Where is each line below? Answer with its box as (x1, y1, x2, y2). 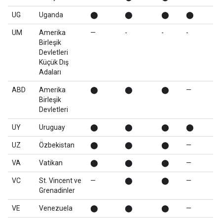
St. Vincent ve (39, 177, 81, 184)
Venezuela (39, 204, 73, 212)
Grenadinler (39, 186, 75, 194)
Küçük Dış (39, 58, 69, 66)
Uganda (39, 11, 63, 19)
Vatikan (39, 159, 63, 167)
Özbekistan (39, 141, 74, 149)
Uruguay (39, 123, 65, 131)
